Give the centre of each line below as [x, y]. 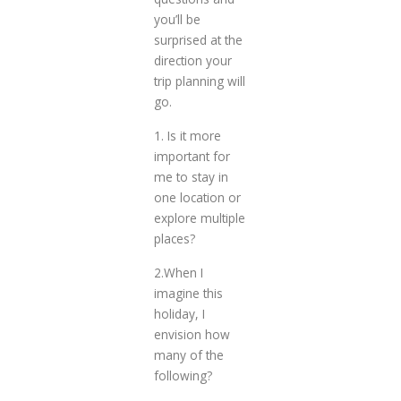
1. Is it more [187, 136]
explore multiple [199, 218]
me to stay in [191, 177]
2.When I [178, 273]
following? [183, 376]
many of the [188, 355]
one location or [197, 198]
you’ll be [177, 20]
